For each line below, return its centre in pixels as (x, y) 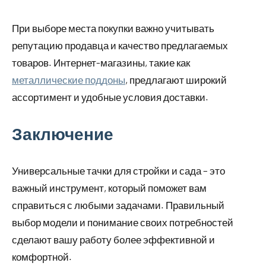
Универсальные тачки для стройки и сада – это (118, 171)
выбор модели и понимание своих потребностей (123, 222)
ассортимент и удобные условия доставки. (110, 97)
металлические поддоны (69, 80)
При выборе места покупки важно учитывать (113, 28)
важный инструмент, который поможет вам (109, 188)
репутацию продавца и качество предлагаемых (120, 45)
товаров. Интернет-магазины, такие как (101, 63)
